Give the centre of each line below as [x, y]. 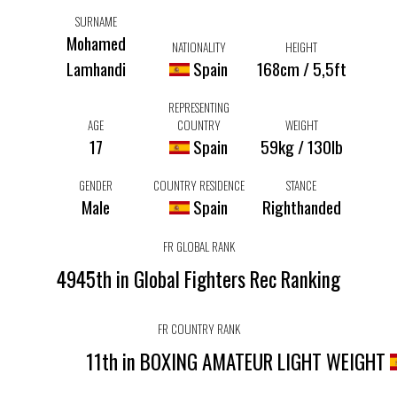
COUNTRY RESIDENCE [198, 186]
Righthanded [301, 207]
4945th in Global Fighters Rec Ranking [198, 279]
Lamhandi [96, 68]
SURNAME [96, 21]
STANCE [301, 186]
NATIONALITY [198, 47]
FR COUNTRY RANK [198, 328]
